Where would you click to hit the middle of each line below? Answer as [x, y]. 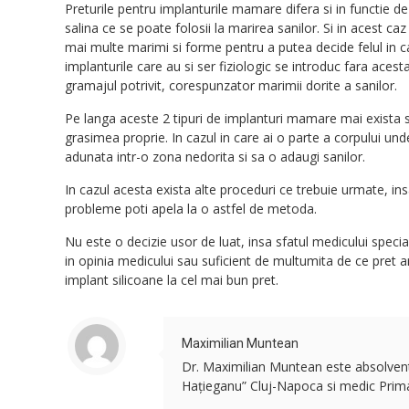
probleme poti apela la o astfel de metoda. [193, 209]
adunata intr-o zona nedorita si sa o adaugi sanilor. [215, 157]
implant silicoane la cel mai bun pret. [172, 280]
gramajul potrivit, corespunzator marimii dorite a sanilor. [233, 85]
